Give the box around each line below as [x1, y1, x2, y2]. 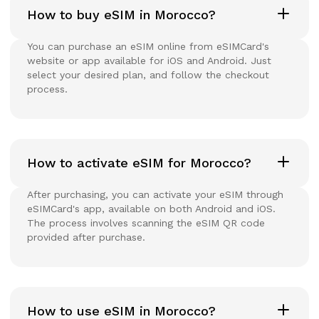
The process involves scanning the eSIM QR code [27, 216, 265, 229]
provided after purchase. [27, 231, 145, 243]
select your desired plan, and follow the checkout [27, 68, 269, 80]
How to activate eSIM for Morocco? [27, 155, 251, 170]
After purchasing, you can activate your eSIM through [27, 188, 283, 200]
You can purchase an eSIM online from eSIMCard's [27, 40, 269, 52]
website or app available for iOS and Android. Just [27, 54, 271, 66]
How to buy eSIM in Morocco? [27, 6, 216, 22]
